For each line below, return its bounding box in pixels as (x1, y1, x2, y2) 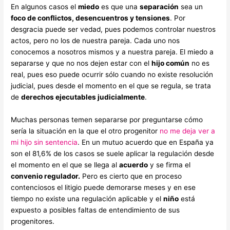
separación (140, 3, 179, 11)
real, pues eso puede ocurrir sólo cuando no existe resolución (11, 70, 214, 79)
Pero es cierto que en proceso (80, 172, 182, 181)
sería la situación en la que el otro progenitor (11, 127, 160, 136)
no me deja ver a (160, 127, 216, 136)
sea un (179, 3, 203, 11)
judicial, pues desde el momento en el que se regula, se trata (11, 82, 212, 90)
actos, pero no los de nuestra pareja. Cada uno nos (11, 36, 180, 45)
